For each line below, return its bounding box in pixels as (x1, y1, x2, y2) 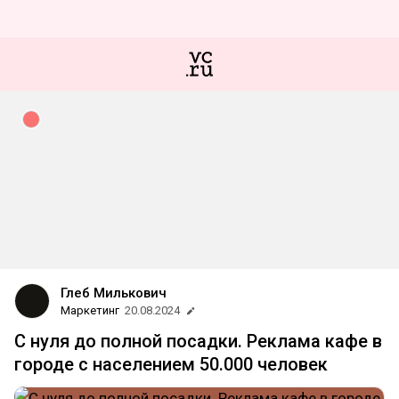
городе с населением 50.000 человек (14, 354, 328, 375)
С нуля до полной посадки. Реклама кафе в (14, 330, 382, 352)
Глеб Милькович (61, 285, 167, 301)
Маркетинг (61, 304, 119, 317)
